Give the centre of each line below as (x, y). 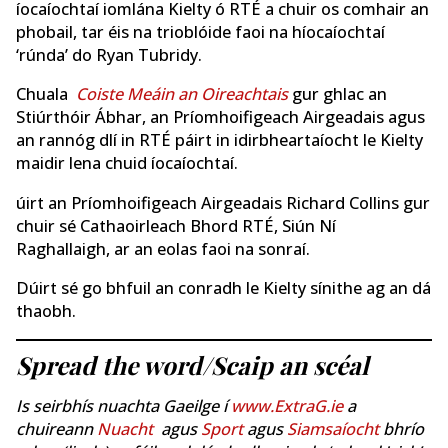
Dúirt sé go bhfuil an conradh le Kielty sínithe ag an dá (223, 288)
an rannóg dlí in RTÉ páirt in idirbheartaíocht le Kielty (219, 140)
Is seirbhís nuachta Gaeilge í (123, 405)
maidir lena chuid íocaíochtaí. (127, 163)
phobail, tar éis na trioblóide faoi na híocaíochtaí (200, 32)
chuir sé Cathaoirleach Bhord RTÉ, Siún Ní (176, 225)
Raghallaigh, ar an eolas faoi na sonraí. (163, 248)
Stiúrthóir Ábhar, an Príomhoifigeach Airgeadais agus (220, 117)
